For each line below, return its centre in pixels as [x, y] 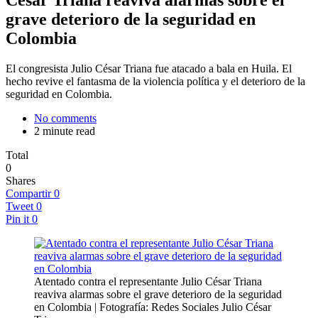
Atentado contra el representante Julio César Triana [148, 281]
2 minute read [65, 131]
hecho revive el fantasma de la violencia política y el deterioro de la [155, 81]
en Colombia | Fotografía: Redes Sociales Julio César [153, 307]
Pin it [17, 219]
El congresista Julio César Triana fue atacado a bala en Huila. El [149, 68]
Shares [21, 180]
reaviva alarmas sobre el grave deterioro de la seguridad [158, 294]
